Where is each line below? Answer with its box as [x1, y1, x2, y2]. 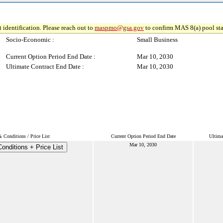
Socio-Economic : [6, 36, 54, 43]
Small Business [137, 36, 178, 43]
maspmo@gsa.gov [95, 24, 144, 31]
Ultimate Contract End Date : [6, 63, 84, 70]
